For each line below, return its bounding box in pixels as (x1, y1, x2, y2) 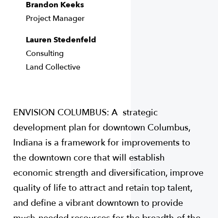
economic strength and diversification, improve (13, 167, 203, 180)
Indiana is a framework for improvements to (13, 137, 190, 149)
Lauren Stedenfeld (26, 35, 97, 46)
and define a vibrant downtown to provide (13, 197, 183, 210)
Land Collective (26, 62, 81, 73)
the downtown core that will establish (13, 152, 165, 164)
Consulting (26, 48, 64, 59)
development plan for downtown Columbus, (13, 122, 190, 134)
